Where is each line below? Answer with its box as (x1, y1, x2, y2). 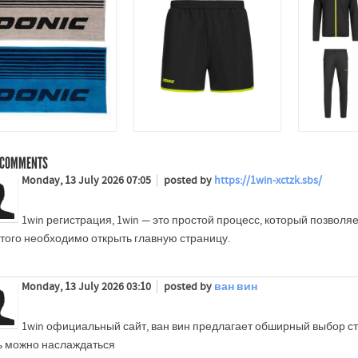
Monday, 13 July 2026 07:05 (21, 173, 153, 187)
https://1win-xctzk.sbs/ (213, 173, 322, 187)
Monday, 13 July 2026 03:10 (21, 280, 153, 293)
